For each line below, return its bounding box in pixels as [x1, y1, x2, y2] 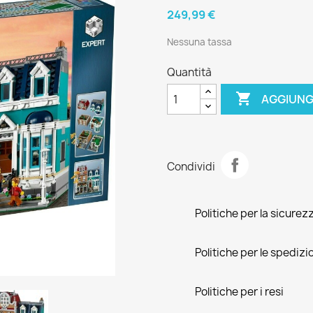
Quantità [167, 65, 212, 80]
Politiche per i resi [195, 284, 284, 299]
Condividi [167, 159, 215, 174]
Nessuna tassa [167, 36, 232, 48]
